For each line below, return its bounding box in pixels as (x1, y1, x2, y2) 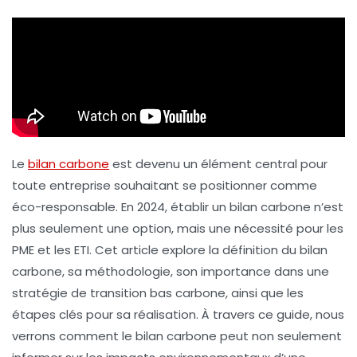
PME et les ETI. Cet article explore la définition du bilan (12, 241, 328, 258)
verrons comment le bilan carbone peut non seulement (12, 327, 342, 344)
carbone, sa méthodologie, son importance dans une (12, 262, 329, 280)
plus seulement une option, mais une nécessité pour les (12, 219, 343, 237)
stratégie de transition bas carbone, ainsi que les (12, 284, 304, 301)
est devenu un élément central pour (109, 155, 328, 172)
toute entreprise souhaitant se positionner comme (12, 176, 317, 194)
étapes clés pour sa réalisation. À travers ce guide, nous (12, 305, 344, 323)
